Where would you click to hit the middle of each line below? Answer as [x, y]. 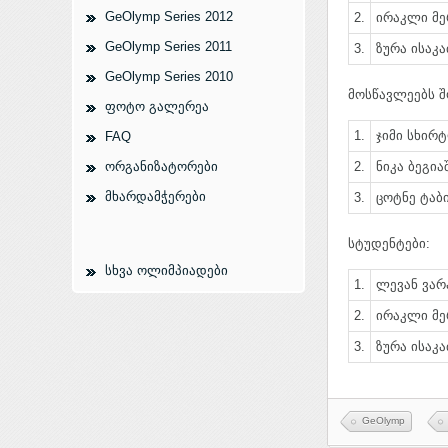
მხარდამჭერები [155, 196]
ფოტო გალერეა [157, 106]
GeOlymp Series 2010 [169, 76]
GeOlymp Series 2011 [168, 46]
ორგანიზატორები [161, 166]
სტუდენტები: [389, 243]
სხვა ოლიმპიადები [166, 270]
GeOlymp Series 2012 [169, 16]
